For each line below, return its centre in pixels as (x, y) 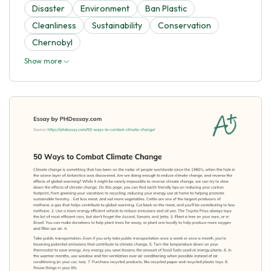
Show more (44, 60)
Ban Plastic (166, 8)
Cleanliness (54, 25)
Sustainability (117, 25)
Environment (105, 8)
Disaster (48, 8)
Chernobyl (52, 42)
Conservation (184, 25)
